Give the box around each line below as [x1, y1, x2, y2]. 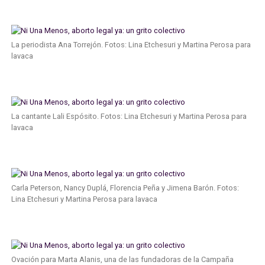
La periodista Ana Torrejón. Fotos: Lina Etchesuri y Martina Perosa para [11, 40, 251, 49]
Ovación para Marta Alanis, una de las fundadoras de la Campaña [11, 254, 234, 264]
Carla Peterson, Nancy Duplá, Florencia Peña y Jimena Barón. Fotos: [11, 183, 239, 192]
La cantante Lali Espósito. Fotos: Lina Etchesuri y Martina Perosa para [11, 111, 247, 121]
